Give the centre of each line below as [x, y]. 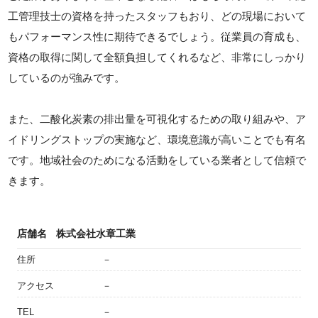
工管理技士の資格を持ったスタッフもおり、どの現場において [157, 16]
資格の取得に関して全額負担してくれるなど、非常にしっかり [157, 57]
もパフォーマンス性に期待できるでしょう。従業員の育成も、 [157, 36]
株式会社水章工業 [96, 233]
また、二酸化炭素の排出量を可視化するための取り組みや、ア [157, 119]
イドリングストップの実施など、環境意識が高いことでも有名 [157, 139]
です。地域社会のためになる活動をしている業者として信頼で [157, 160]
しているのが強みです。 [67, 77]
